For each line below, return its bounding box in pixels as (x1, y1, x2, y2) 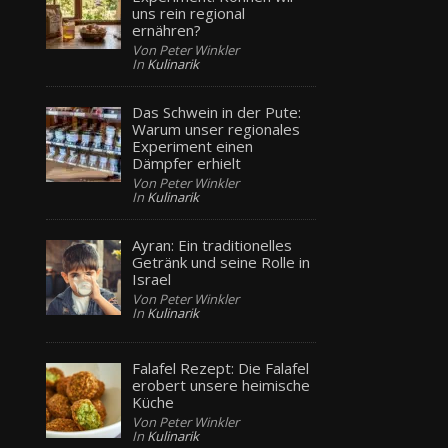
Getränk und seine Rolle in (132, 252, 311, 273)
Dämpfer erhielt (132, 153, 242, 174)
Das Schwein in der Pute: (132, 102, 302, 123)
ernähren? (132, 20, 202, 41)
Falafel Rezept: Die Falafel (132, 357, 310, 378)
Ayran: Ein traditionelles (132, 235, 293, 256)
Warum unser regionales (132, 119, 301, 140)
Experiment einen (132, 136, 254, 157)
